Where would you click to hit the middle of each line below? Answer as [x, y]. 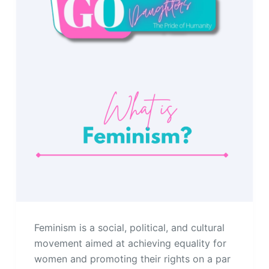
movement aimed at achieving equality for [130, 243]
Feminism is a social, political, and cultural [129, 228]
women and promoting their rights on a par [132, 259]
